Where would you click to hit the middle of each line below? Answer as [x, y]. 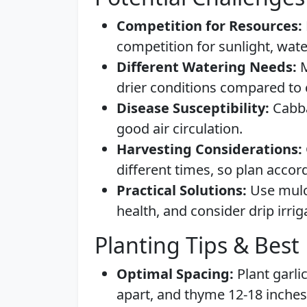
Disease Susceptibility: [193, 108]
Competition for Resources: [209, 26]
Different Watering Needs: [207, 67]
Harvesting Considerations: [209, 149]
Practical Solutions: [182, 190]
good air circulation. [180, 128]
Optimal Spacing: [175, 274]
